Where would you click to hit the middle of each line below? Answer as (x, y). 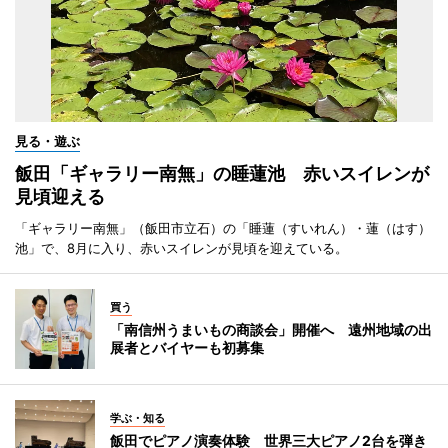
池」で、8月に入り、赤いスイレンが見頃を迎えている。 (181, 247)
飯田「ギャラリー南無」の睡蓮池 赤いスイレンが (222, 173)
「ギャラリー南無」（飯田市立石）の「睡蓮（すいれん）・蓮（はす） (223, 227)
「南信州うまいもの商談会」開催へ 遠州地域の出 (271, 329)
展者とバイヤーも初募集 (187, 347)
